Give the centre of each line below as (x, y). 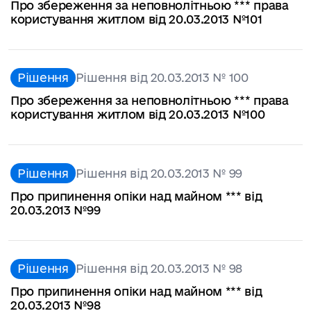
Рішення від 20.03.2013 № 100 (162, 77)
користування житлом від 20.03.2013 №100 (138, 115)
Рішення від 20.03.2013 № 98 (159, 269)
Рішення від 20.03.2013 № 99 (159, 173)
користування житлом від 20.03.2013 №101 (136, 19)
